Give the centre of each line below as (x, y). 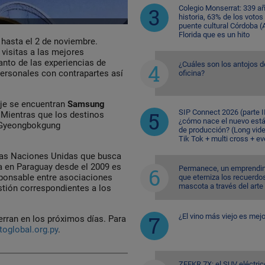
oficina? (191, 73)
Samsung (86, 104)
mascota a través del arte (221, 186)
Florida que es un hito (214, 34)
